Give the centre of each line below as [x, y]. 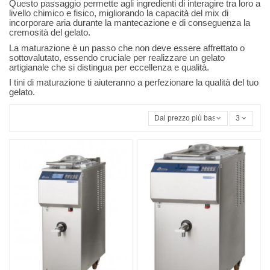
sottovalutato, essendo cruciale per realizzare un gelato [117, 57]
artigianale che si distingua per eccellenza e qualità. [109, 67]
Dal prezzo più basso [189, 118]
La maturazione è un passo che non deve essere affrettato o [127, 48]
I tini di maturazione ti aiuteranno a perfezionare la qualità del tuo [134, 83]
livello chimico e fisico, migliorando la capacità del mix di [119, 13]
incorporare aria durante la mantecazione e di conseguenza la [130, 23]
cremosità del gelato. [50, 33]
